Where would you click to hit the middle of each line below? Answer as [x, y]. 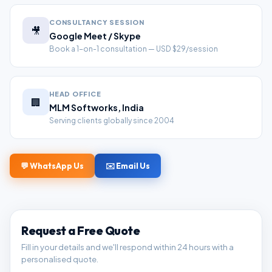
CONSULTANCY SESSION [97, 22]
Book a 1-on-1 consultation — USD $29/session [134, 49]
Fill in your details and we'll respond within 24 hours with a [127, 247]
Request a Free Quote [81, 231]
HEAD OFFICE [75, 94]
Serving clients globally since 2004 [112, 121]
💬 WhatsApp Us [52, 166]
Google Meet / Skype [95, 36]
